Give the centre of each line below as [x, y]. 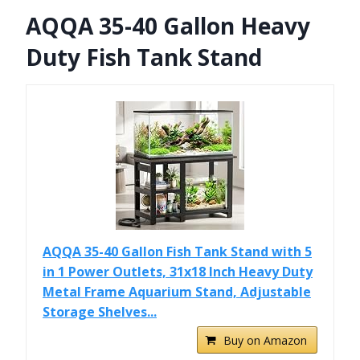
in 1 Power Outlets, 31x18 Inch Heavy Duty [178, 272]
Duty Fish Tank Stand [144, 57]
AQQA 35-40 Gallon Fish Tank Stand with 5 [177, 252]
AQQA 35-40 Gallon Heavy [168, 26]
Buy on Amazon [265, 341]
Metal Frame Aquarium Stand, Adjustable [177, 292]
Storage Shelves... [100, 312]
